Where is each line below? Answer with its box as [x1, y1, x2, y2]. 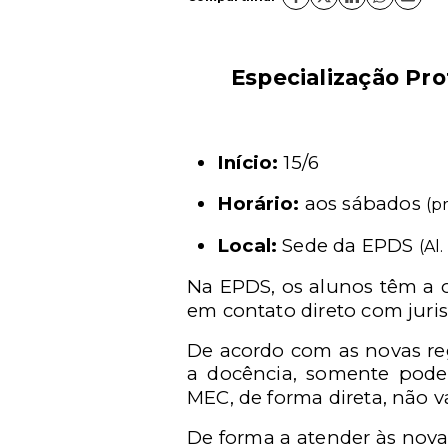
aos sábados [299, 192, 426, 215]
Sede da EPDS [277, 234, 419, 257]
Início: [217, 151, 279, 174]
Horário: [217, 192, 300, 215]
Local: [217, 234, 278, 257]
